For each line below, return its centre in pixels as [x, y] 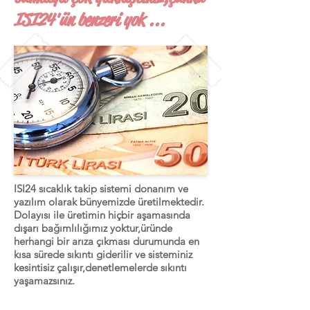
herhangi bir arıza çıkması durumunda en [107, 241]
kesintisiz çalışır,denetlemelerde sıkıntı [100, 267]
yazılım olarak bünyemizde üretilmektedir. [109, 202]
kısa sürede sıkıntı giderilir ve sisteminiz [103, 254]
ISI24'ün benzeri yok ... [89, 20]
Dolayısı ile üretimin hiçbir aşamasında [102, 215]
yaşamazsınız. [44, 281]
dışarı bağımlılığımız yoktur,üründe [93, 228]
